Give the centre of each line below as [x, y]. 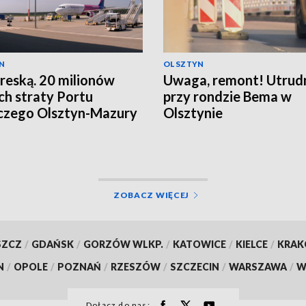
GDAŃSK [52, 244]
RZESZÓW [136, 266]
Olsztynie [193, 113]
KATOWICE [199, 244]
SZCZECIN [195, 266]
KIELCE [251, 244]
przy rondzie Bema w [227, 97]
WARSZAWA [258, 266]
